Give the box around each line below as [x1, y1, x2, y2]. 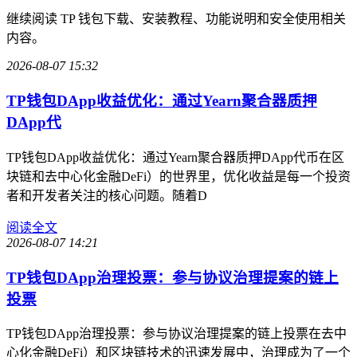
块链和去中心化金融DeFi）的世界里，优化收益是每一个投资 [6, 169, 351, 183]
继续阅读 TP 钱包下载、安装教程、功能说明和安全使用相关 [6, 12, 346, 26]
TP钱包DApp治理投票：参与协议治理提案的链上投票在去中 [6, 327, 347, 341]
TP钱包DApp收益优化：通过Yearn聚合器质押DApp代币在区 [6, 150, 344, 164]
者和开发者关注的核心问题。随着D [6, 188, 207, 202]
